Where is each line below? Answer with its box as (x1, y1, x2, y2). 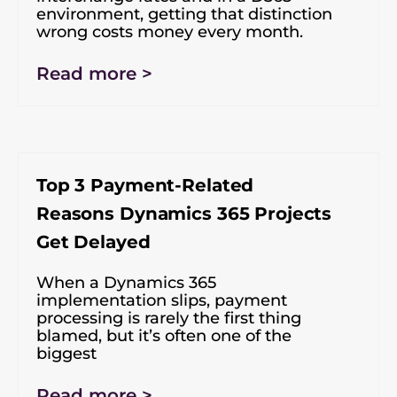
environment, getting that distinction (36, 4, 332, 24)
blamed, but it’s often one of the (36, 325, 292, 346)
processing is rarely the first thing (36, 307, 301, 328)
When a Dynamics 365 (36, 272, 216, 292)
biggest (36, 343, 97, 363)
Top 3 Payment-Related (36, 174, 254, 196)
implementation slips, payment (36, 290, 287, 310)
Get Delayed (36, 230, 151, 253)
